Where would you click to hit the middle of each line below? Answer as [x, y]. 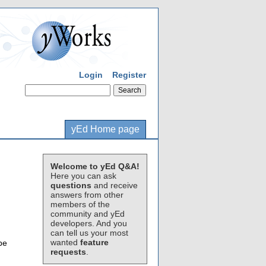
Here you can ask [83, 176]
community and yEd [88, 214]
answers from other [87, 195]
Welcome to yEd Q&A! [95, 166]
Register [129, 75]
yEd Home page [105, 129]
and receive [115, 185]
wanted [65, 242]
